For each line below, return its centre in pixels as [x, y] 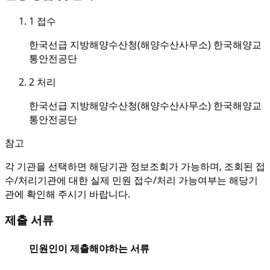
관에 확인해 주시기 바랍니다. [67, 194]
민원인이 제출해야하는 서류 [89, 248]
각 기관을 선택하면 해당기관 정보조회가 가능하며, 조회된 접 [135, 166]
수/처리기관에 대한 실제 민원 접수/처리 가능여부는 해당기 [131, 180]
